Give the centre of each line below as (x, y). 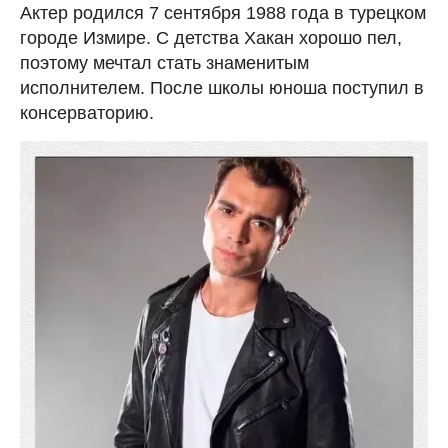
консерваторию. (87, 112)
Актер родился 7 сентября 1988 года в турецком (223, 12)
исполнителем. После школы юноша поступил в (222, 87)
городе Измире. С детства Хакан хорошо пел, (211, 37)
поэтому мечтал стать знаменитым (164, 62)
